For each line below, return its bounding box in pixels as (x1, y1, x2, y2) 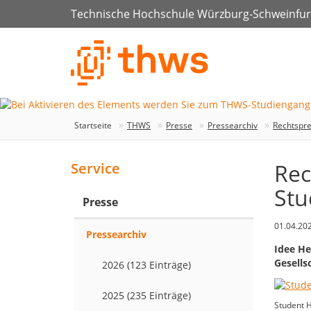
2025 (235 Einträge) (102, 289, 191, 303)
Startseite (74, 119, 112, 132)
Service (71, 159, 120, 178)
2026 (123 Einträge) (102, 258, 191, 272)
